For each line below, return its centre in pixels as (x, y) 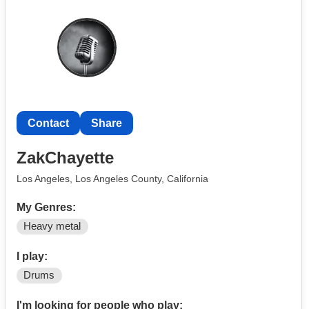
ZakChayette (65, 157)
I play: (32, 257)
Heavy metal (52, 227)
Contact (48, 123)
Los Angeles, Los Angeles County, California (112, 179)
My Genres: (46, 208)
